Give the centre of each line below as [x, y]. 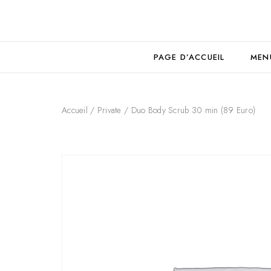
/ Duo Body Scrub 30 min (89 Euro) [188, 110]
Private [109, 110]
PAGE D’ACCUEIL [189, 57]
